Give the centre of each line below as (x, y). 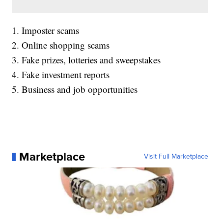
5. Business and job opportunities (75, 89)
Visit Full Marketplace (176, 157)
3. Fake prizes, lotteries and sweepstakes (86, 60)
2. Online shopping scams (61, 45)
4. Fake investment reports (61, 75)
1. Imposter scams (46, 30)
